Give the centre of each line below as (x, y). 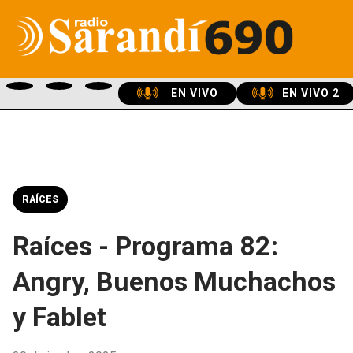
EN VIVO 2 (311, 93)
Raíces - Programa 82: (145, 246)
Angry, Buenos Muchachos (174, 281)
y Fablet (59, 317)
